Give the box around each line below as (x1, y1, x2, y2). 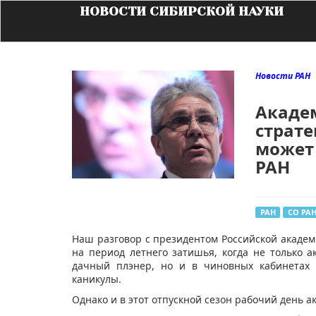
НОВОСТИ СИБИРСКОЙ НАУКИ (80, 4, 284, 18)
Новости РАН (255, 70, 310, 82)
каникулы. (72, 272, 121, 286)
